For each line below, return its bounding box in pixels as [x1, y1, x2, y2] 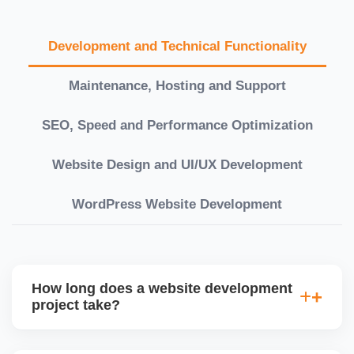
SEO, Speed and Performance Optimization [41, 117, 313, 133]
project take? [32, 296, 120, 313]
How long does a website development [32, 280, 292, 296]
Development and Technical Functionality [47, 38, 307, 54]
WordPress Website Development [72, 196, 282, 212]
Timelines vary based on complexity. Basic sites [32, 333, 298, 348]
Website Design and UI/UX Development [51, 156, 303, 172]
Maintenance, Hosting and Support [68, 77, 286, 93]
